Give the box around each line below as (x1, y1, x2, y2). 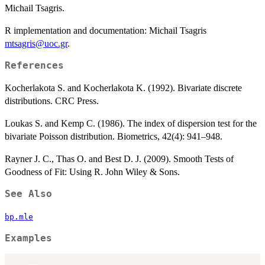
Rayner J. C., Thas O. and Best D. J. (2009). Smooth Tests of (5, 153, 234, 164)
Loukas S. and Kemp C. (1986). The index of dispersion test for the (5, 118, 257, 128)
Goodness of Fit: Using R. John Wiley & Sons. (5, 166, 180, 177)
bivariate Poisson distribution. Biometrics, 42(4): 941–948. (5, 131, 222, 141)
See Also (5, 188, 52, 199)
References (5, 60, 64, 71)
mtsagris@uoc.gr (5, 38, 67, 49)
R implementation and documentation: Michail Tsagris (5, 25, 206, 35)
